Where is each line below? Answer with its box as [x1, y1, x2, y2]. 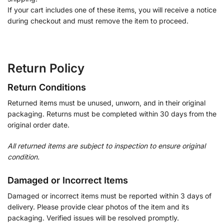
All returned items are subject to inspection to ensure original [7, 141, 205, 150]
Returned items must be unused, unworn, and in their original [7, 98, 205, 107]
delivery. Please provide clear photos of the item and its [7, 202, 189, 211]
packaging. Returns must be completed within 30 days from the [7, 109, 216, 118]
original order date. [7, 120, 69, 129]
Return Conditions [7, 82, 86, 93]
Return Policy [7, 61, 84, 76]
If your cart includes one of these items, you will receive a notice [7, 5, 216, 14]
